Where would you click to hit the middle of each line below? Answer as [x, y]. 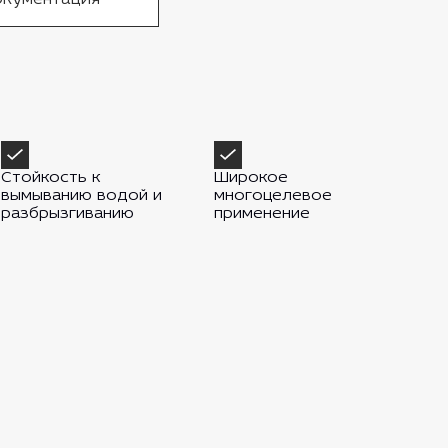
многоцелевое [273, 196]
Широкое [251, 178]
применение [262, 214]
